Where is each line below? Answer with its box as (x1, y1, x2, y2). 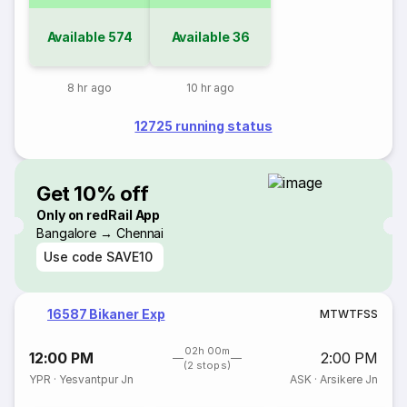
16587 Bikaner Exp (47, 306, 165, 322)
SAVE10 (106, 248, 153, 264)
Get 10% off (36, 181, 149, 205)
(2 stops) (184, 359, 231, 372)
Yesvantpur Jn (59, 372, 134, 386)
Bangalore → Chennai (36, 224, 164, 241)
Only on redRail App (36, 206, 161, 223)
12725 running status (134, 118, 273, 134)
